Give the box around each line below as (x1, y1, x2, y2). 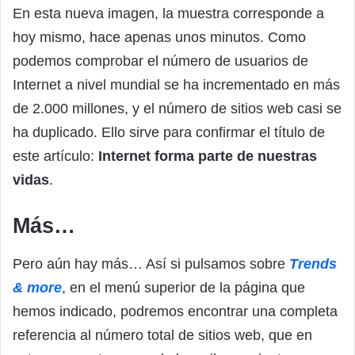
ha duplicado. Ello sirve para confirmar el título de (13, 124, 325, 141)
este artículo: (13, 148, 98, 165)
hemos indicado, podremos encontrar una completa (13, 303, 338, 319)
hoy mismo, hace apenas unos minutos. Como (13, 29, 306, 46)
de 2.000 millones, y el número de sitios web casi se (13, 101, 342, 117)
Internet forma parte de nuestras (98, 148, 317, 165)
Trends (289, 255, 337, 272)
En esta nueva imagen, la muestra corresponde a (13, 6, 324, 22)
